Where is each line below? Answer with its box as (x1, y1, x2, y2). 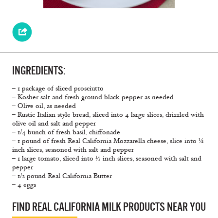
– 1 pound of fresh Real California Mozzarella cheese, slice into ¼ (12, 137, 204, 145)
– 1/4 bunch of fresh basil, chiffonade (12, 128, 120, 137)
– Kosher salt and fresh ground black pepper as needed (12, 93, 174, 102)
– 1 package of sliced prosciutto (12, 84, 104, 93)
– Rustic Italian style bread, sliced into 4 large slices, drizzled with (12, 110, 204, 119)
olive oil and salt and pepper (12, 119, 96, 128)
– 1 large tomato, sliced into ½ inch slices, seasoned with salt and (12, 154, 201, 163)
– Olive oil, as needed (12, 102, 76, 110)
